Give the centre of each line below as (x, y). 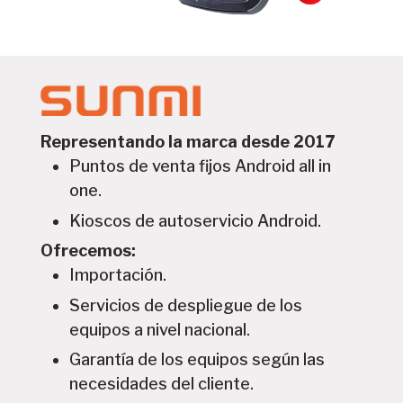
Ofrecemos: (88, 251)
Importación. (118, 275)
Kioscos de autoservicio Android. (196, 220)
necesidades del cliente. (162, 384)
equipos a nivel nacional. (160, 329)
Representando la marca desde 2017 (187, 142)
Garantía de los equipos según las (197, 360)
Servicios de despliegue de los (186, 305)
